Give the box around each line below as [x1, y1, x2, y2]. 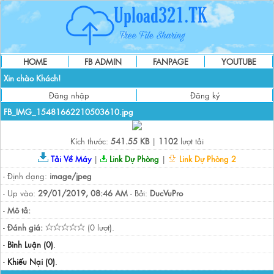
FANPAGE [153, 56, 188, 67]
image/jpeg [50, 170, 92, 182]
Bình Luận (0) [7, 239, 53, 250]
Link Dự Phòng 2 [177, 153, 236, 165]
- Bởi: [128, 187, 150, 199]
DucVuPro [150, 187, 183, 199]
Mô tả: [7, 204, 31, 216]
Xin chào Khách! [4, 72, 61, 84]
